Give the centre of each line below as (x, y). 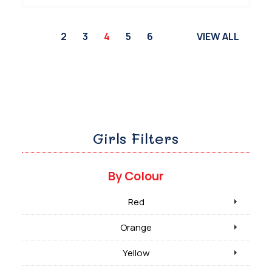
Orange (136, 227)
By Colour (136, 175)
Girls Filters (136, 138)
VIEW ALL (218, 36)
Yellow (136, 253)
